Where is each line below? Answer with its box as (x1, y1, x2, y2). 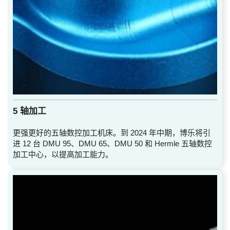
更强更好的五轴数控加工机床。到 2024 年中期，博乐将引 (13, 128, 210, 137)
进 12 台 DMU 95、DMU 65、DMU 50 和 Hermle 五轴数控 (13, 139, 212, 148)
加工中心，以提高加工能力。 (13, 149, 113, 159)
